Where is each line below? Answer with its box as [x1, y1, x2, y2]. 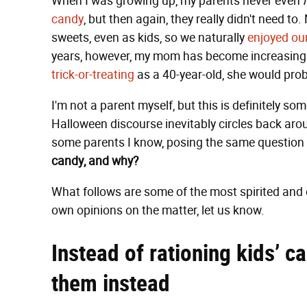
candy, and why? [51, 153, 138, 169]
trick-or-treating [51, 67, 134, 82]
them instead [51, 269, 170, 297]
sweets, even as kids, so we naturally [51, 30, 247, 45]
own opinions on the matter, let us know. [51, 203, 265, 218]
